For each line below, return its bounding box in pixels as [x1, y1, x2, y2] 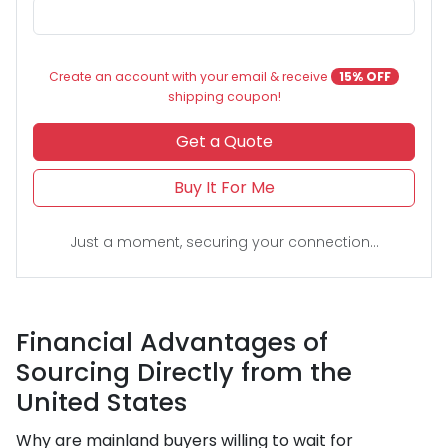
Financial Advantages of [16, 325, 328, 360]
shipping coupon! [167, 88, 281, 105]
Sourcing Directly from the [16, 355, 352, 390]
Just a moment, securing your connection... [69, 232, 379, 252]
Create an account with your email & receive [49, 68, 331, 85]
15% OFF [339, 68, 391, 85]
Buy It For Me [173, 176, 275, 199]
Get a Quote [175, 130, 273, 153]
